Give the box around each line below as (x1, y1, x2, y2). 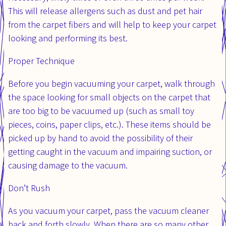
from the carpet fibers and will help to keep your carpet (8, 18, 216, 30)
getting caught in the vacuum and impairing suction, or (8, 145, 212, 157)
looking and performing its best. (8, 32, 128, 44)
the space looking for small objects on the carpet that (8, 91, 210, 103)
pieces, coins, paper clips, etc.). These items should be (8, 118, 211, 130)
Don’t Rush (8, 182, 50, 194)
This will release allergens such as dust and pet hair (8, 5, 202, 17)
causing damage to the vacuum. (8, 159, 128, 171)
